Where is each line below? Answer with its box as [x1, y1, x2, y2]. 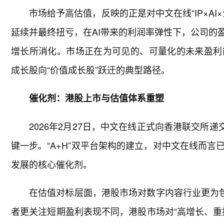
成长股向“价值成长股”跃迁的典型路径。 [11, 63, 170, 76]
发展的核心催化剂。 [11, 157, 92, 170]
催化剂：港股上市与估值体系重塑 [29, 91, 164, 104]
